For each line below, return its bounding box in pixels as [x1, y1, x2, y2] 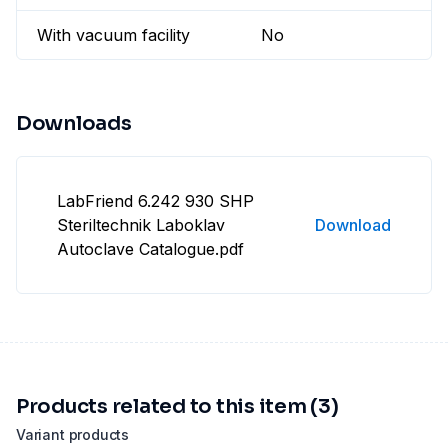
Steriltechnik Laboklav [57, 215, 225, 236]
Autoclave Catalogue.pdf [57, 239, 244, 260]
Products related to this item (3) [16, 394, 339, 420]
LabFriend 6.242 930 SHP [57, 191, 254, 212]
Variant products [16, 426, 130, 444]
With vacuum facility [37, 25, 190, 46]
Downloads [16, 111, 132, 137]
